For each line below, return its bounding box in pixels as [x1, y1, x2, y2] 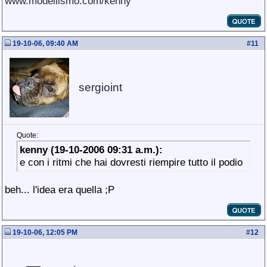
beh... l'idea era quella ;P [5, 184, 114, 195]
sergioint [79, 81, 122, 94]
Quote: [17, 131, 38, 139]
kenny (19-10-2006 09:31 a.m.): [20, 144, 163, 156]
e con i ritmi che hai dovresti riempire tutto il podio [20, 156, 246, 168]
